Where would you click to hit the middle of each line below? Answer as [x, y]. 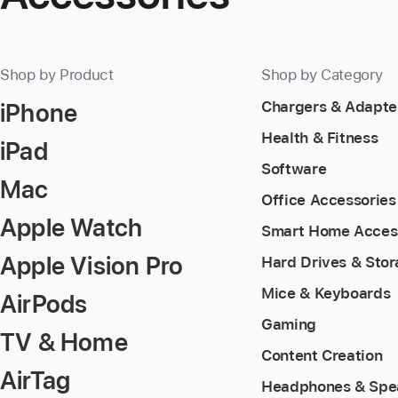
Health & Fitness [320, 137]
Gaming [289, 324]
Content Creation [322, 355]
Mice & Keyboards [326, 293]
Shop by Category [322, 74]
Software [294, 168]
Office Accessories [329, 199]
